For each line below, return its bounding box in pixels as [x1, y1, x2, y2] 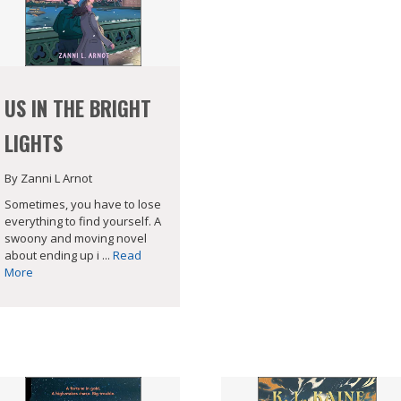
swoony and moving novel [4, 229, 147, 246]
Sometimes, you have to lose [4, 195, 161, 212]
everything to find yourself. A [4, 212, 161, 229]
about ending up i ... [4, 246, 113, 263]
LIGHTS [4, 128, 63, 159]
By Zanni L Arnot [4, 170, 92, 186]
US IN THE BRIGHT [4, 93, 151, 124]
